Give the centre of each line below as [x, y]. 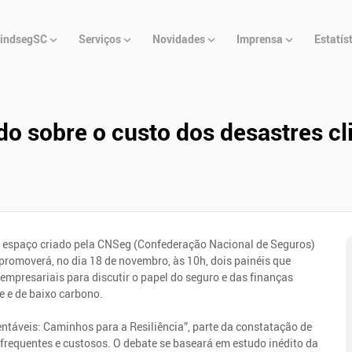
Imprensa [260, 39]
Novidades [179, 39]
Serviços [100, 39]
